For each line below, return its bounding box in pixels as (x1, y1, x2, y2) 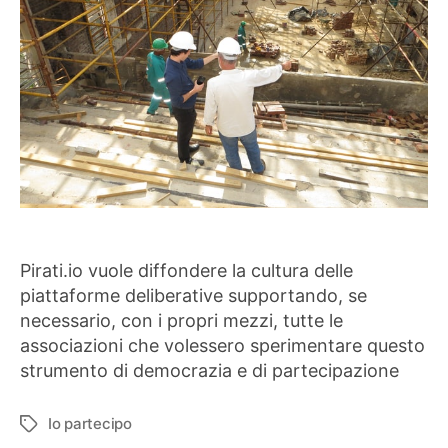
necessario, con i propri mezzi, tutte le (20, 309, 343, 331)
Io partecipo (48, 413, 132, 433)
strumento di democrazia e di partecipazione (20, 359, 399, 381)
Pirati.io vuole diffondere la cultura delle (20, 259, 353, 281)
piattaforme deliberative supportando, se (20, 284, 367, 306)
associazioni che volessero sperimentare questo (20, 334, 425, 356)
